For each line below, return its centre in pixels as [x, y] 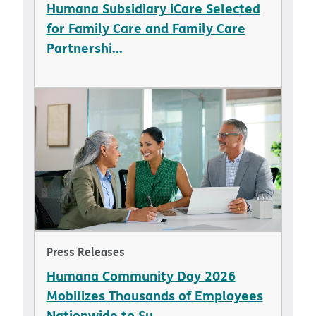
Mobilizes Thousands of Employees [154, 295]
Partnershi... [84, 47]
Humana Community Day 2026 [141, 275]
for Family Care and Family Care [146, 28]
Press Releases [85, 251]
